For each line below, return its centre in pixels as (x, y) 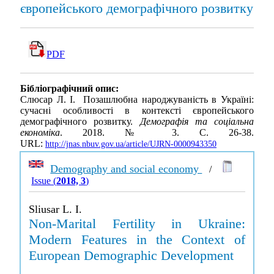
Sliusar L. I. (56, 209)
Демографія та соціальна (197, 122)
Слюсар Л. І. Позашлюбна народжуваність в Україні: (137, 100)
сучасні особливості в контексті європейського (137, 111)
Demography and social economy (126, 169)
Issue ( (44, 181)
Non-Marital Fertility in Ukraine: (137, 224)
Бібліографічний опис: (69, 89)
